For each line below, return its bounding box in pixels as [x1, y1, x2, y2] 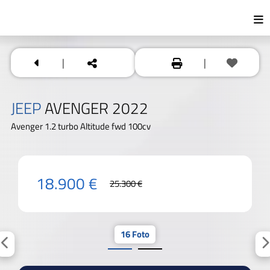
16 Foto [121, 227, 149, 241]
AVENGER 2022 [45, 96, 148, 120]
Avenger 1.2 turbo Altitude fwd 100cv [11, 119, 151, 133]
